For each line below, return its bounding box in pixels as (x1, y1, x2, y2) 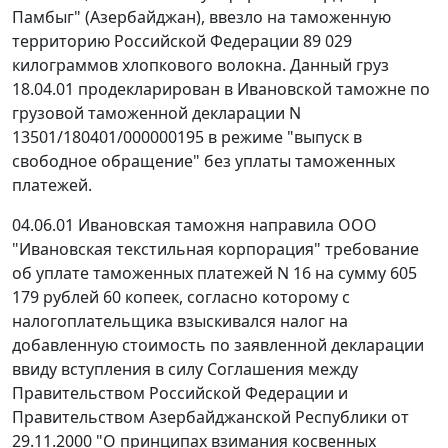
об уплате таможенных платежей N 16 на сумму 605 (12, 262, 417, 285)
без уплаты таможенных (200, 150, 395, 173)
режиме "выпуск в (221, 126, 362, 149)
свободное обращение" (12, 150, 200, 173)
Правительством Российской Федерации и (12, 382, 348, 405)
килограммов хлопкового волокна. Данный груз (12, 54, 389, 77)
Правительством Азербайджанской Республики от (12, 406, 409, 429)
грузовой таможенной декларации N (12, 102, 301, 125)
